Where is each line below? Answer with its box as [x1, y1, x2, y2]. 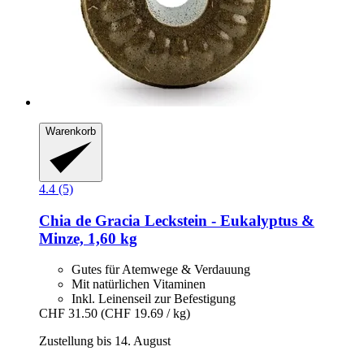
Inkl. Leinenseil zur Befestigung [71, 292, 236, 306]
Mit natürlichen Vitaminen [71, 277, 206, 292]
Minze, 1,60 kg [39, 229, 137, 247]
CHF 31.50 [39, 306, 97, 321]
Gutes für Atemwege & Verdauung [71, 262, 250, 277]
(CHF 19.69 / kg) [101, 306, 190, 321]
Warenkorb [45, 125, 96, 138]
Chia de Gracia [39, 211, 141, 229]
